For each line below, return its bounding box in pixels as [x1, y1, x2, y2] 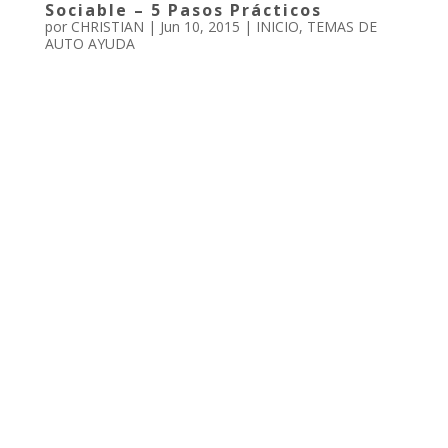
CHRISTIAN [70, 17, 144, 37]
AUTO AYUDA [44, 34, 135, 54]
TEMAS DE [306, 17, 377, 37]
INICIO [255, 17, 299, 37]
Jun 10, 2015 [159, 17, 240, 37]
